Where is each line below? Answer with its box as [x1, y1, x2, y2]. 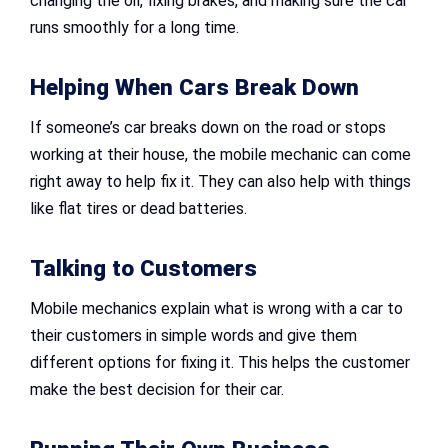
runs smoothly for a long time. [30, 17, 239, 37]
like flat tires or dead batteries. [30, 198, 247, 218]
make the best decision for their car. [30, 379, 284, 399]
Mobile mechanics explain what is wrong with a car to [30, 298, 403, 318]
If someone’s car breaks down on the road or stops [30, 117, 386, 137]
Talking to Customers [30, 254, 257, 282]
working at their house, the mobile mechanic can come [30, 144, 411, 164]
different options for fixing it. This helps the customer [30, 352, 410, 372]
